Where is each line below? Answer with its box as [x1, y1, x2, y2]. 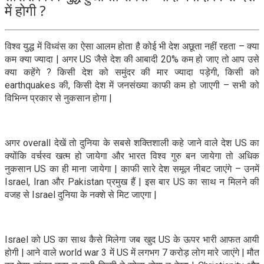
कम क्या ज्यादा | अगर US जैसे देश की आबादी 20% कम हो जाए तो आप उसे [5, 53, 259, 65]
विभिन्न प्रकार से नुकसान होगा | [5, 92, 112, 104]
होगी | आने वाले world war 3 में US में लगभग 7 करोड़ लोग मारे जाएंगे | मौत [5, 246, 259, 258]
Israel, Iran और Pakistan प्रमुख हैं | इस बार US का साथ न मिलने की [5, 176, 259, 187]
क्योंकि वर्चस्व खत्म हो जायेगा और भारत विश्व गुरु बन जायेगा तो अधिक [5, 150, 259, 161]
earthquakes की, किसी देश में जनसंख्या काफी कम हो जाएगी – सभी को [5, 79, 259, 91]
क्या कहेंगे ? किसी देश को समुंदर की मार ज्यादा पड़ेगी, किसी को [5, 66, 259, 78]
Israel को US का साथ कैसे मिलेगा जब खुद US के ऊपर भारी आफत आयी [5, 233, 259, 245]
